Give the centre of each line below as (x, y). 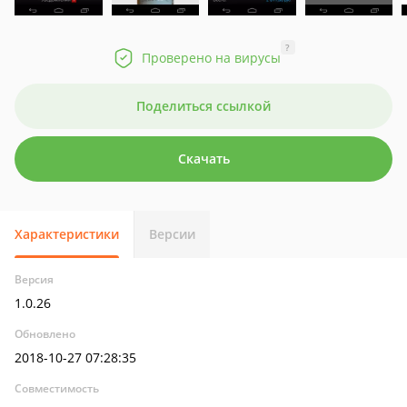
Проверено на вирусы (211, 58)
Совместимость (57, 388)
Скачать (203, 159)
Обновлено (45, 334)
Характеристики (67, 234)
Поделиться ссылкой (203, 106)
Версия (34, 279)
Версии (172, 234)
